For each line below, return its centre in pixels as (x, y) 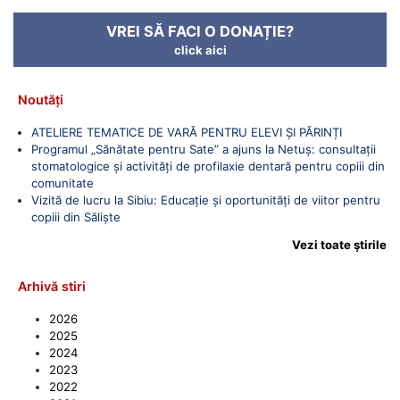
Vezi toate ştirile (339, 244)
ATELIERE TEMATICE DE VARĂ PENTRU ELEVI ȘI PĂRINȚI (187, 132)
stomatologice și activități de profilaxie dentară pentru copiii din (208, 166)
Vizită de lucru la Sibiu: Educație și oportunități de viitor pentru (206, 200)
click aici (200, 50)
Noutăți (41, 99)
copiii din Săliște (76, 217)
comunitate (62, 183)
